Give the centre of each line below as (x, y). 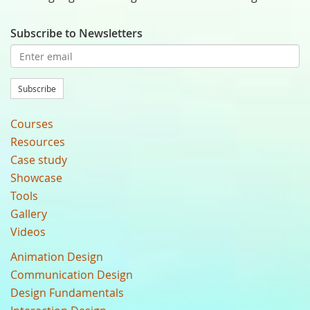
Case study (39, 160)
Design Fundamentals (67, 293)
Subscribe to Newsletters (76, 33)
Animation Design (57, 257)
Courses (32, 124)
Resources (38, 142)
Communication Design (72, 275)
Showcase (36, 178)
